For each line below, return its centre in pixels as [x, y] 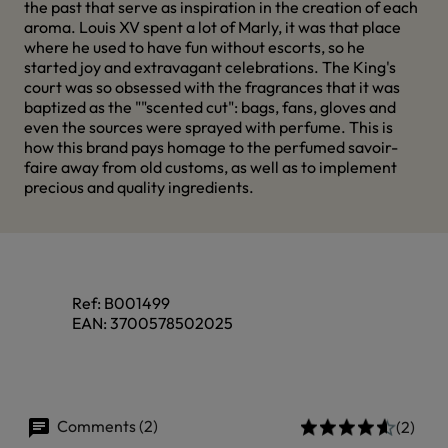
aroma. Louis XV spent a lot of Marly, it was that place [212, 27]
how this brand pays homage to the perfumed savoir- [211, 147]
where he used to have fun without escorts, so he [194, 47]
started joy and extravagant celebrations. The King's [210, 67]
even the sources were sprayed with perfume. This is [208, 127]
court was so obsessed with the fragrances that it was [212, 87]
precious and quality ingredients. [139, 187]
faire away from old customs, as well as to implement [210, 167]
